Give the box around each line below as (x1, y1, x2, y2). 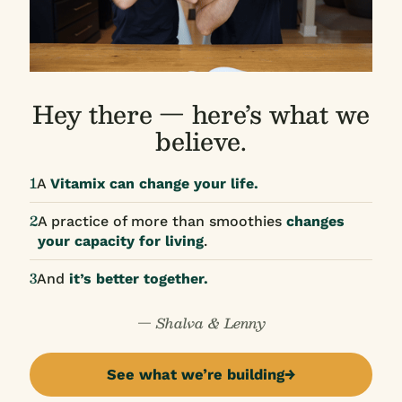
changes (286, 212, 345, 230)
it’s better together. (69, 269, 208, 287)
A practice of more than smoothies (38, 212, 286, 230)
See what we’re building (107, 365, 284, 383)
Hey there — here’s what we (32, 92, 370, 134)
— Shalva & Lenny (136, 310, 266, 334)
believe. (155, 119, 247, 161)
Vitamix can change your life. (50, 174, 258, 192)
